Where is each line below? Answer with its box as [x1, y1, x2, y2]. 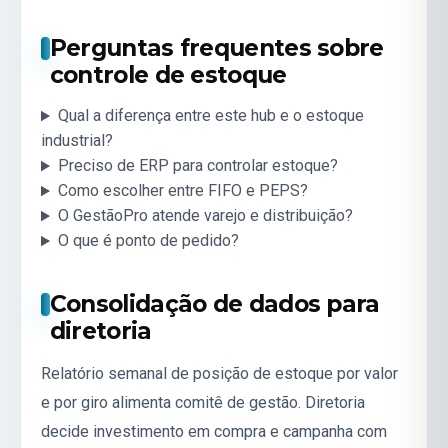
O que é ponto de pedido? [57, 231, 239, 251]
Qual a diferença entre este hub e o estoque [57, 106, 364, 126]
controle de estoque [49, 60, 287, 89]
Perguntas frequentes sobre [49, 33, 384, 62]
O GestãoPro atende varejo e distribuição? [57, 206, 353, 226]
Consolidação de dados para [49, 289, 380, 318]
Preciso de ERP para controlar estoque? [57, 156, 338, 176]
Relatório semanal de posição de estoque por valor [41, 364, 398, 384]
